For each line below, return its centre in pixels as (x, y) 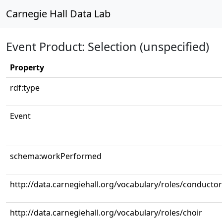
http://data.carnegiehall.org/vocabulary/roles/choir (106, 213)
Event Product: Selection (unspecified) (108, 47)
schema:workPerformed (56, 156)
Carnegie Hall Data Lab (58, 14)
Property (27, 67)
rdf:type (25, 88)
